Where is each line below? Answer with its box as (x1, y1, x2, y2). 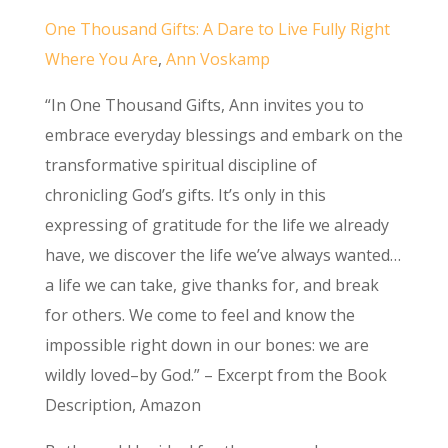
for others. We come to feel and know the (44, 304, 355, 327)
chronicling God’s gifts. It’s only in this (44, 184, 326, 207)
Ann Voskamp (165, 48, 270, 71)
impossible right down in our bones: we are (44, 334, 369, 357)
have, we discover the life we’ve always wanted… (44, 244, 401, 267)
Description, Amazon (44, 394, 201, 417)
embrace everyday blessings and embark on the (44, 124, 403, 147)
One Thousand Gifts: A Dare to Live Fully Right (44, 18, 390, 41)
